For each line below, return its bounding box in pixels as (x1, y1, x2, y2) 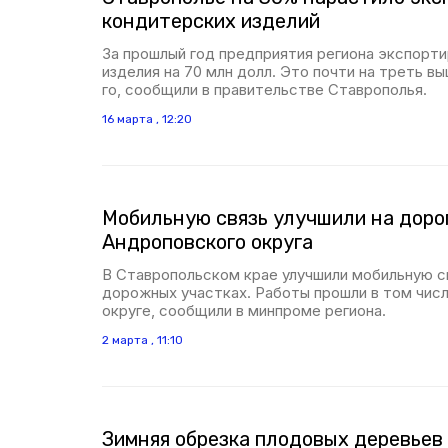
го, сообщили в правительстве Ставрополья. (102, 80, 427, 99)
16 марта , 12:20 (102, 112, 192, 126)
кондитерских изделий (102, 9, 320, 33)
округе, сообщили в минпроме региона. (102, 301, 386, 320)
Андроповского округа (102, 230, 313, 254)
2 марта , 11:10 (102, 333, 183, 347)
